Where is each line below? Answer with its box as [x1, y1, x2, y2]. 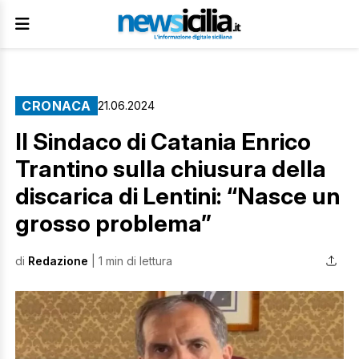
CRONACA [22, 98, 91, 114]
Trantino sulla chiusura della [15, 155, 326, 183]
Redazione [28, 253, 88, 268]
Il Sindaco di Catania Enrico [15, 127, 311, 155]
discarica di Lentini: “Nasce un [15, 182, 341, 210]
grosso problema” [15, 209, 212, 237]
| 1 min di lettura [88, 253, 172, 268]
